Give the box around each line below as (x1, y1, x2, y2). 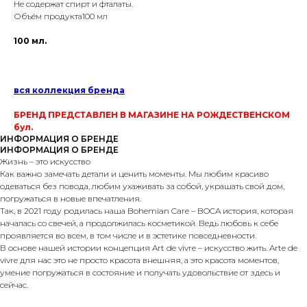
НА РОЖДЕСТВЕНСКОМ (181, 110, 290, 121)
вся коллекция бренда (14, 85, 125, 96)
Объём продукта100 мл (14, 11, 108, 22)
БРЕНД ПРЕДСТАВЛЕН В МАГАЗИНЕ (14, 110, 179, 121)
